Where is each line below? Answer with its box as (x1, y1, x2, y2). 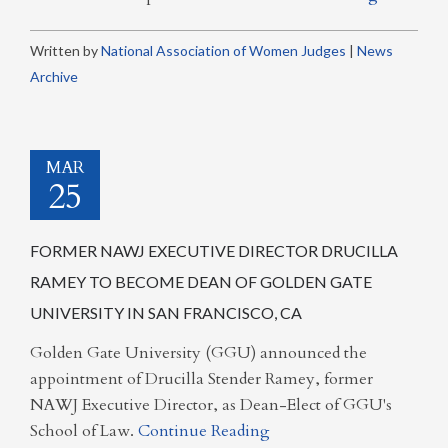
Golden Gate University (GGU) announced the (30, 342, 367, 364)
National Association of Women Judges (101, 41, 346, 59)
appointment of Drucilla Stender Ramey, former (30, 368, 373, 390)
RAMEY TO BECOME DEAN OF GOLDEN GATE (30, 271, 372, 291)
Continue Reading (138, 420, 270, 442)
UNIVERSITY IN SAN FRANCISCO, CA (30, 302, 302, 322)
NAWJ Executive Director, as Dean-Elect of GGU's (30, 394, 392, 416)
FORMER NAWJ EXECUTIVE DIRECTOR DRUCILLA (30, 240, 398, 260)
